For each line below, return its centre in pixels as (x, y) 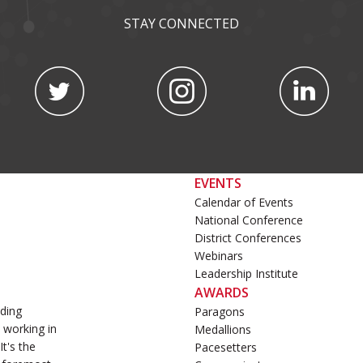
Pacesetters (226, 348)
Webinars (219, 256)
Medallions (223, 330)
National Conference (249, 220)
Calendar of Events (244, 203)
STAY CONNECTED (181, 24)
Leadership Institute (246, 274)
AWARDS (222, 293)
